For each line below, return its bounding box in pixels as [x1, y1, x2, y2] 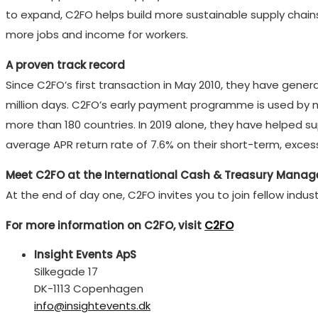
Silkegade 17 [34, 263, 98, 279]
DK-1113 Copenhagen [34, 280, 143, 296]
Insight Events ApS [34, 246, 136, 262]
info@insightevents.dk [34, 297, 150, 313]
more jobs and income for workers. [6, 26, 188, 42]
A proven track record [6, 57, 125, 72]
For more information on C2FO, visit [6, 217, 204, 233]
